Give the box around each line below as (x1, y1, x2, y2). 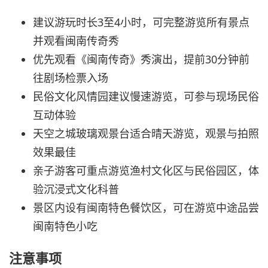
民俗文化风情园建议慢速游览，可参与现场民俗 (33, 89, 259, 103)
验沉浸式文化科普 (33, 181, 119, 196)
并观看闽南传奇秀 (33, 33, 119, 48)
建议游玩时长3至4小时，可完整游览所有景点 (33, 14, 249, 29)
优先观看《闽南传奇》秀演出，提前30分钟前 (33, 51, 249, 66)
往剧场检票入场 (33, 70, 108, 85)
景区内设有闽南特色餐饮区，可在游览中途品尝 (33, 200, 259, 215)
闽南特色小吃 (33, 218, 98, 233)
